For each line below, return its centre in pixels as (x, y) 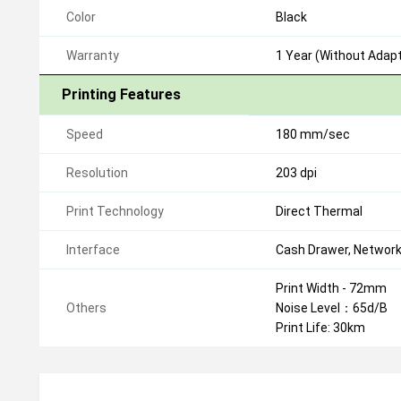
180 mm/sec (313, 134)
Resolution (97, 173)
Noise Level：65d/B (332, 308)
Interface (93, 250)
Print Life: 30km (320, 328)
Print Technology (115, 211)
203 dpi (296, 173)
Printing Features (121, 94)
